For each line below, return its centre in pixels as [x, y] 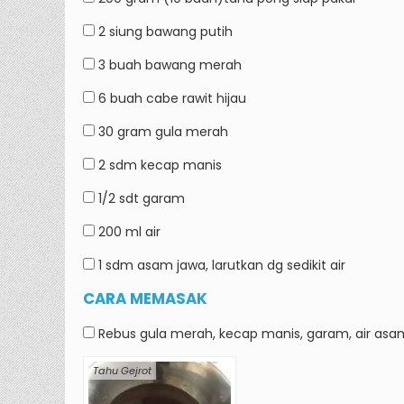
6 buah [120, 98]
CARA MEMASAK [145, 298]
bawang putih [188, 32]
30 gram [125, 132]
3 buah [120, 65]
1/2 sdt [119, 198]
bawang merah [192, 65]
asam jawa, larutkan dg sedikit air [239, 265]
